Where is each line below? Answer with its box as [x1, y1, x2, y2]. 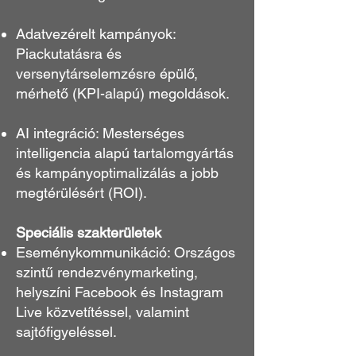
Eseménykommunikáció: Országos [16, 244, 235, 261]
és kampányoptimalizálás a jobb [16, 164, 219, 181]
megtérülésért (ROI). [16, 184, 147, 201]
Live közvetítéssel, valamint [16, 304, 189, 320]
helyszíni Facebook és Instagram [16, 284, 223, 300]
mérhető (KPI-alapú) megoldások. [16, 85, 230, 102]
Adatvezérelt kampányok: [16, 25, 176, 42]
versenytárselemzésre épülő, [16, 65, 198, 82]
